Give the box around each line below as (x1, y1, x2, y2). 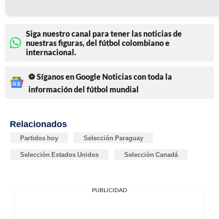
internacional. (26, 47, 76, 57)
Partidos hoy (20, 133, 58, 142)
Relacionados (10, 118, 67, 129)
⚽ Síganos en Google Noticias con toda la (28, 71, 172, 81)
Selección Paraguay (84, 133, 143, 142)
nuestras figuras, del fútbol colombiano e (26, 38, 170, 47)
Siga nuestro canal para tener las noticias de (26, 28, 182, 38)
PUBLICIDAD (92, 186, 127, 194)
